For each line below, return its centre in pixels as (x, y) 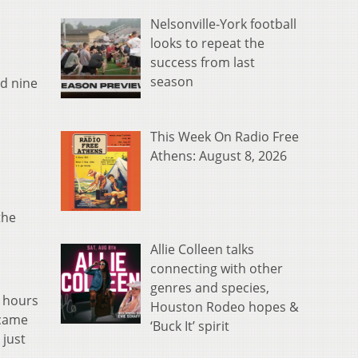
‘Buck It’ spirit (190, 326)
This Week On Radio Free (225, 137)
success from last (203, 63)
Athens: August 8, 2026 (219, 156)
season (172, 82)
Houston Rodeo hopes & (225, 307)
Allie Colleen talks (202, 250)
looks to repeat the (207, 44)
